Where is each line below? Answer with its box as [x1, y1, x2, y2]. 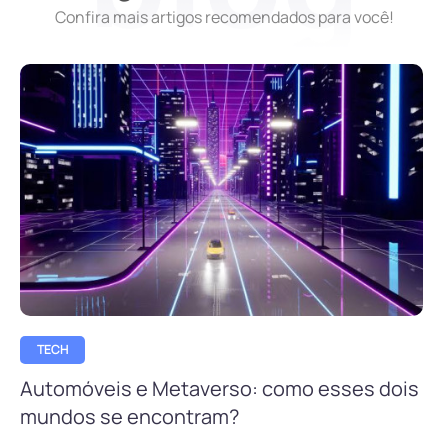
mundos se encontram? [20, 402, 239, 430]
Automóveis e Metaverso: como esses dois [20, 374, 419, 402]
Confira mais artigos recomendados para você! [54, 6, 394, 29]
